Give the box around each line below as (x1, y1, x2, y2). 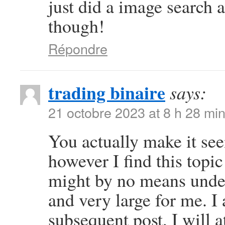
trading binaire (48, 79, 165, 105)
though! (48, 14, 104, 38)
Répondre (48, 39, 107, 58)
